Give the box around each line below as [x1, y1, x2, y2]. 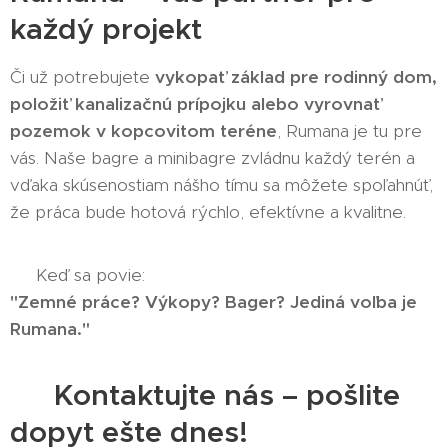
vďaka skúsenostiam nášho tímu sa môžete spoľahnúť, [10, 173, 433, 196]
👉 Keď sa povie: [10, 263, 145, 286]
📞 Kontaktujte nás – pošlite [10, 376, 400, 413]
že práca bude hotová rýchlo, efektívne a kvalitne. [10, 200, 406, 223]
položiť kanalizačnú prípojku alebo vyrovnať [10, 92, 381, 115]
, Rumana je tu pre [277, 119, 422, 142]
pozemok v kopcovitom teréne [10, 119, 277, 142]
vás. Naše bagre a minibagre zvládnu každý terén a [10, 146, 415, 169]
